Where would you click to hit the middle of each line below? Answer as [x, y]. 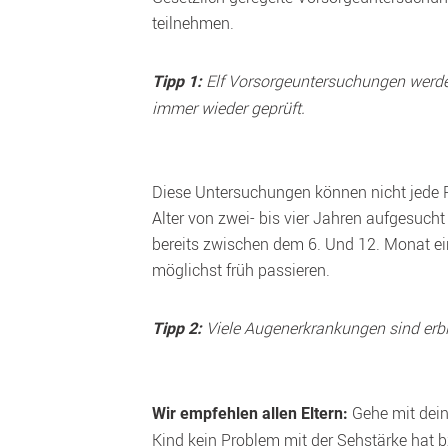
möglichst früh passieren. [241, 270]
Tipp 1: [177, 81]
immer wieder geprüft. [228, 108]
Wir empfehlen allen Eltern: [250, 413]
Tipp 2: [177, 328]
